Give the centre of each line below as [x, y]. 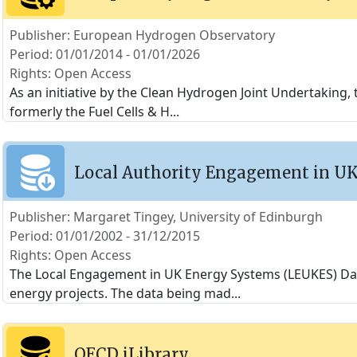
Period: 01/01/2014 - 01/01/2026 [104, 54]
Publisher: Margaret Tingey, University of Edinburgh [166, 217]
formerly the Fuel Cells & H [89, 112]
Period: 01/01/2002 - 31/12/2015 [104, 236]
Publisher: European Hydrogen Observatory [142, 35]
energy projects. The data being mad [120, 293]
